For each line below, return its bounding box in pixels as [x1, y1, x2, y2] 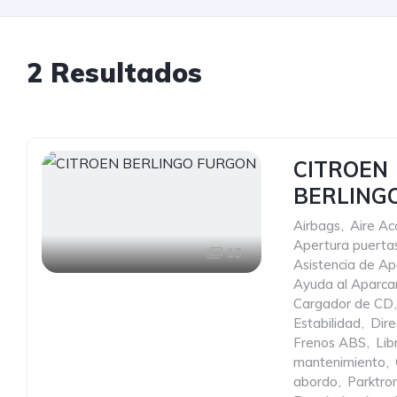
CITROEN [293, 156, 388, 183]
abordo [293, 373, 338, 390]
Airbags [293, 217, 340, 234]
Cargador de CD [293, 295, 393, 312]
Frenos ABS [293, 334, 366, 351]
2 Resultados [27, 56, 202, 90]
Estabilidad [293, 315, 361, 331]
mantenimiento [293, 354, 385, 370]
